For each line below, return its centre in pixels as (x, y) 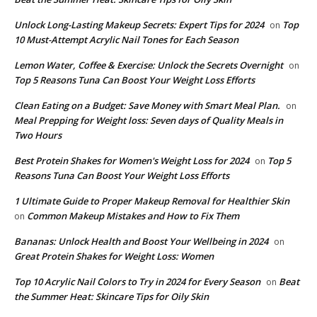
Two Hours (38, 135)
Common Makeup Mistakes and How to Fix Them (133, 215)
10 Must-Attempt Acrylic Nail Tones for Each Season (126, 39)
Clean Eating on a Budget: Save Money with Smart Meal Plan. (147, 105)
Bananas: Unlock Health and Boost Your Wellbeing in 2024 (141, 241)
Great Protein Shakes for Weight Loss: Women (114, 256)
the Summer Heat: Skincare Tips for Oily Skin (111, 296)
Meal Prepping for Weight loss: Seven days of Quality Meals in (149, 120)
